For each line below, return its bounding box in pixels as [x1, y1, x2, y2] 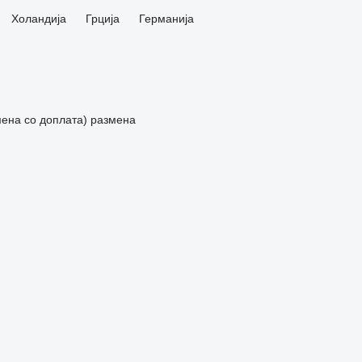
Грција [85, 12, 120, 25]
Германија [138, 12, 194, 25]
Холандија [11, 12, 66, 25]
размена [90, 113, 136, 126]
